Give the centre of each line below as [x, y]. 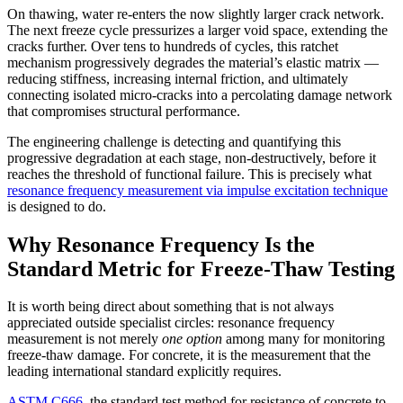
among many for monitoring [304, 339]
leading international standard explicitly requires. [144, 372]
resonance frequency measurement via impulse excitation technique [197, 190]
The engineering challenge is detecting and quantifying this [174, 141]
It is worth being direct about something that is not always [170, 307]
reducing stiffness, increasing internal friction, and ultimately [178, 78]
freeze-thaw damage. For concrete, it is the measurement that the [189, 355]
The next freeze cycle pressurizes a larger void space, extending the [197, 30]
